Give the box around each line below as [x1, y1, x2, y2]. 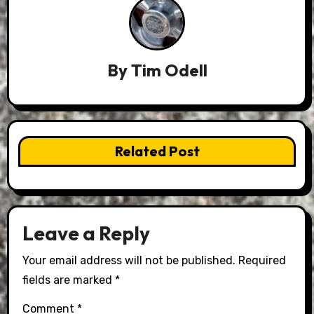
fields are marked [22, 273, 116, 287]
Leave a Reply [22, 221, 151, 246]
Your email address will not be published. [22, 253, 236, 267]
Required [238, 253, 287, 267]
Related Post [114, 142, 200, 160]
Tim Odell [130, 60, 207, 81]
